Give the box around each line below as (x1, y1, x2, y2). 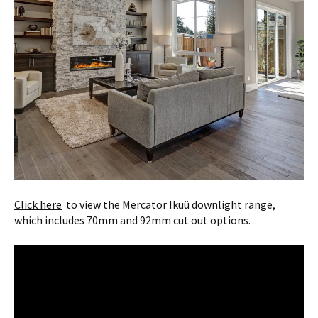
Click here (14, 197, 62, 212)
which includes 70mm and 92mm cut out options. (14, 213, 251, 228)
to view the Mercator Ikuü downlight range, (62, 197, 275, 212)
